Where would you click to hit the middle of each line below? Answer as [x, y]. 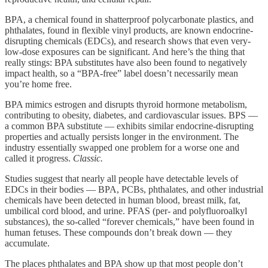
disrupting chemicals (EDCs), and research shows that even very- [128, 41]
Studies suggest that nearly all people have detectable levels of [121, 179]
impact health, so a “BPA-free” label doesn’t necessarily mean [121, 74]
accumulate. [27, 243]
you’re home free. [38, 84]
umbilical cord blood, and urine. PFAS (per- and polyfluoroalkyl [126, 211]
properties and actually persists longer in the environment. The [122, 137]
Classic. [88, 159]
